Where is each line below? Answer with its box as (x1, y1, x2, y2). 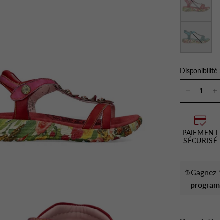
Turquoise (180, 22, 209, 30)
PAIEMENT (182, 128, 219, 137)
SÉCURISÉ (183, 137, 218, 145)
